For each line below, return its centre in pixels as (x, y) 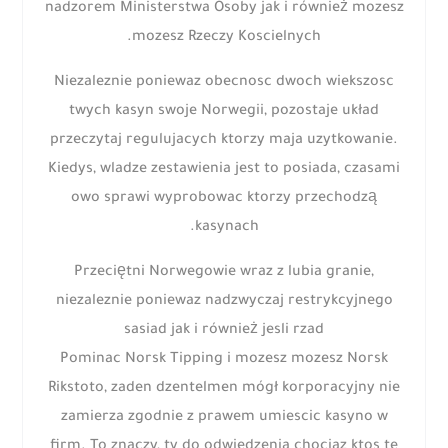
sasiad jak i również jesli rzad (224, 331)
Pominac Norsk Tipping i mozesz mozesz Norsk (224, 360)
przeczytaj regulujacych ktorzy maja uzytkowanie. (224, 141)
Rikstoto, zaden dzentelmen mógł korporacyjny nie (224, 389)
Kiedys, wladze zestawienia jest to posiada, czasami (224, 170)
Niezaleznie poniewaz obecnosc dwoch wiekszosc (224, 83)
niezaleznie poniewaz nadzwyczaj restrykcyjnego (224, 302)
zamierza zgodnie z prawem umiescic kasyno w (224, 418)
